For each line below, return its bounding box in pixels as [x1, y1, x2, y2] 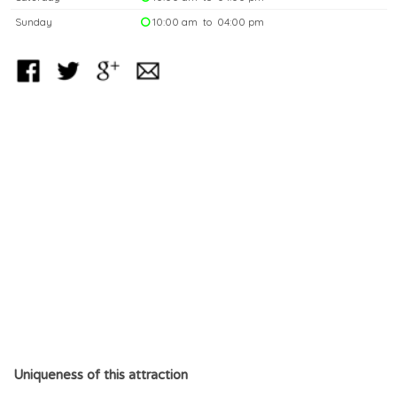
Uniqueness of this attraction [13, 367, 188, 384]
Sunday [15, 15, 52, 29]
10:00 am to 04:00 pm [150, 15, 264, 29]
